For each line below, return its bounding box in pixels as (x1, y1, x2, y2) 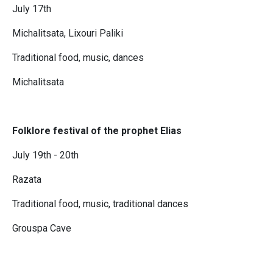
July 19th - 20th (12, 149, 79, 161)
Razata (12, 174, 41, 186)
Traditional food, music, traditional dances (12, 198, 188, 210)
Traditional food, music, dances (12, 52, 144, 64)
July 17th (12, 3, 51, 15)
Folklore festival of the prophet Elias (12, 125, 182, 137)
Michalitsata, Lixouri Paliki (12, 27, 123, 40)
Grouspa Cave (12, 222, 71, 235)
